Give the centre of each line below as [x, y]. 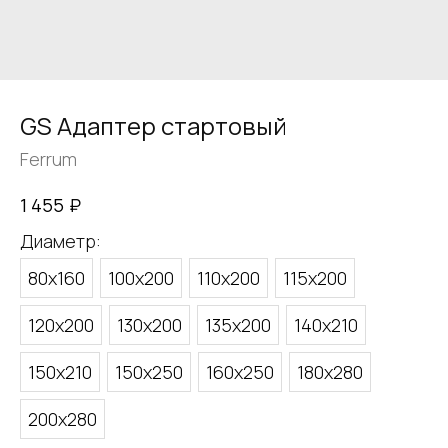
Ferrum [48, 159]
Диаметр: [60, 240]
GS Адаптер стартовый [153, 125]
